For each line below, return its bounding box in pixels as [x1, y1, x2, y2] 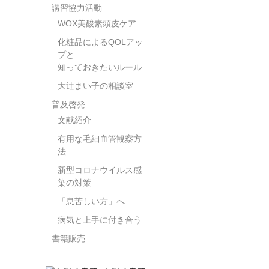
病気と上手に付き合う [58, 214, 142, 225]
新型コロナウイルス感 [58, 165, 142, 175]
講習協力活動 [52, 2, 102, 13]
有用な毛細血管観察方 [58, 133, 142, 144]
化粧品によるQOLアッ [58, 37, 143, 47]
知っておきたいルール [58, 62, 142, 72]
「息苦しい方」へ [58, 196, 125, 206]
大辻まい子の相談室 [58, 80, 133, 91]
